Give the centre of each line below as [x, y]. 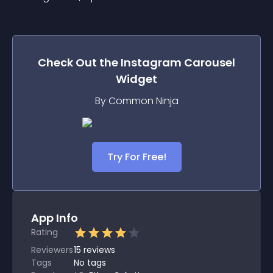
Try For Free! [136, 157]
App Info [55, 218]
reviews [99, 250]
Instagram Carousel [178, 62]
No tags [90, 263]
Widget [136, 79]
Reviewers [52, 250]
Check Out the [79, 62]
